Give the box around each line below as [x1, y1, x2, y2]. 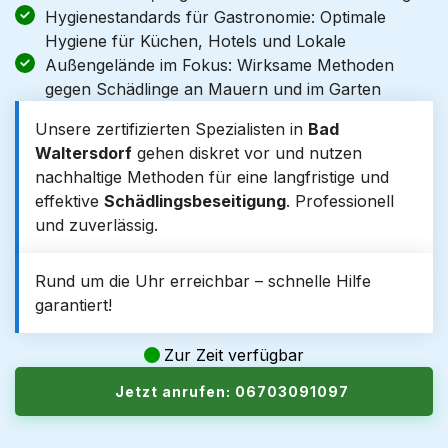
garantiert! [35, 295, 112, 315]
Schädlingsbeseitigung [104, 191, 286, 211]
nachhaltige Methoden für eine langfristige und [35, 167, 389, 187]
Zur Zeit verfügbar [164, 345, 304, 365]
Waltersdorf [35, 143, 132, 163]
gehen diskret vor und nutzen [132, 143, 362, 163]
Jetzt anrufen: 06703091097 [115, 383, 349, 400]
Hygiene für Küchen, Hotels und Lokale [45, 31, 346, 51]
